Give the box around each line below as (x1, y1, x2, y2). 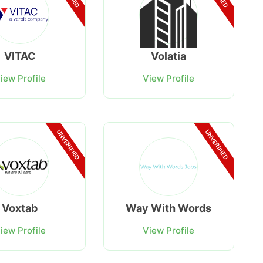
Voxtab (2, 202, 38, 215)
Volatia (151, 49, 187, 62)
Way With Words (126, 202, 212, 215)
